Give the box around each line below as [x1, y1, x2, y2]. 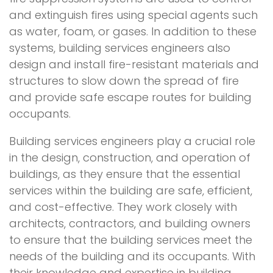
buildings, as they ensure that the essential [9, 166, 240, 182]
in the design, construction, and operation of [9, 149, 250, 165]
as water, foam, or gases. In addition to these [9, 23, 257, 39]
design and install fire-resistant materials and [9, 56, 259, 72]
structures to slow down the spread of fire [9, 73, 239, 88]
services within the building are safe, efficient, [9, 182, 252, 198]
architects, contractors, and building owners [9, 215, 250, 231]
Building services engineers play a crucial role [9, 133, 255, 149]
